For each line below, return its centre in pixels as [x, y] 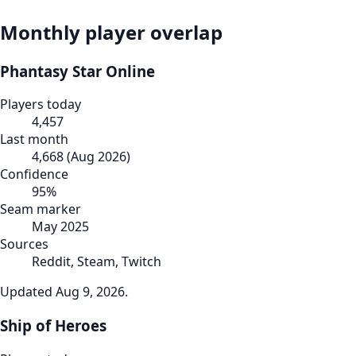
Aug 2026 [99, 157]
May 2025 [60, 227]
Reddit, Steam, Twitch [97, 262]
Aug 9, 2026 [90, 292]
